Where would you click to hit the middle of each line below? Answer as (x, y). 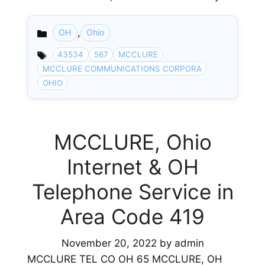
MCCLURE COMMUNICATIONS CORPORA (122, 69)
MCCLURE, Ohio (132, 142)
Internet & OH (132, 167)
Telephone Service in (132, 192)
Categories (62, 39)
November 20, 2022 (109, 243)
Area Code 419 (132, 217)
